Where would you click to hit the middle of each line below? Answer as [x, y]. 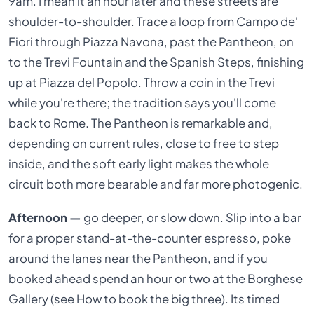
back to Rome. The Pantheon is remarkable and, [141, 123]
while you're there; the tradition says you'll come [143, 103]
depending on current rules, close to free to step [144, 144]
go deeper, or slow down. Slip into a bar [192, 217]
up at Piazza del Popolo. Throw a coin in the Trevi [142, 83]
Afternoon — [45, 217]
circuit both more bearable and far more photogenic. [156, 184]
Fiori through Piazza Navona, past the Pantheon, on [151, 42]
